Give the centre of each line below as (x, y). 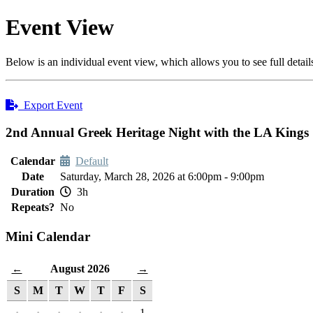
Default (92, 161)
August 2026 (80, 268)
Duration (32, 192)
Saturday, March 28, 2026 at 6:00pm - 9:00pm (162, 177)
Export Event (50, 105)
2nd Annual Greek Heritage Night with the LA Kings (157, 132)
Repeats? (32, 208)
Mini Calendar (48, 237)
